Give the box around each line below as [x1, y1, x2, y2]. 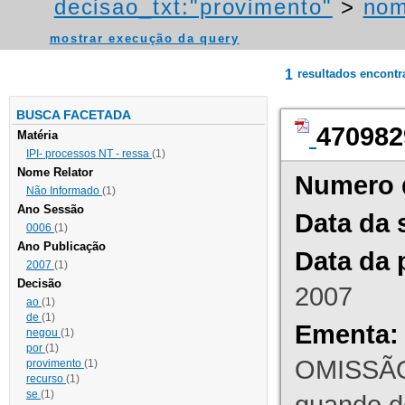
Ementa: [295, 319, 399, 350]
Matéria [17, 128, 58, 143]
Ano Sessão [17, 202, 84, 217]
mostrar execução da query [49, 32, 240, 46]
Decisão [17, 277, 61, 291]
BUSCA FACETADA [16, 108, 131, 123]
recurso [26, 372, 66, 386]
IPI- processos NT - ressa [26, 147, 152, 161]
